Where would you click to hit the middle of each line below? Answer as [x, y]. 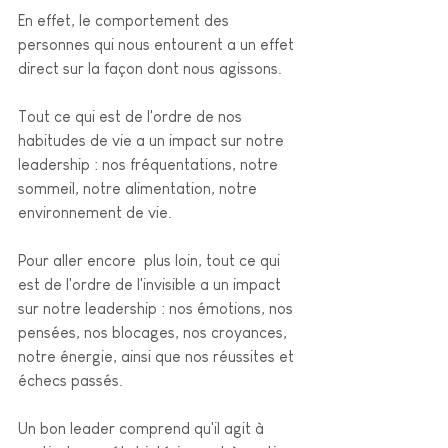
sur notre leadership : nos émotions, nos [157, 308]
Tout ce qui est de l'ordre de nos [132, 116]
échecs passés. [72, 380]
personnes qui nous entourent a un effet [158, 44]
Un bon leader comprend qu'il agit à [143, 428]
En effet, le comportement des [125, 20]
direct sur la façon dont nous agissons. [152, 68]
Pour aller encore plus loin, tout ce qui [151, 260]
